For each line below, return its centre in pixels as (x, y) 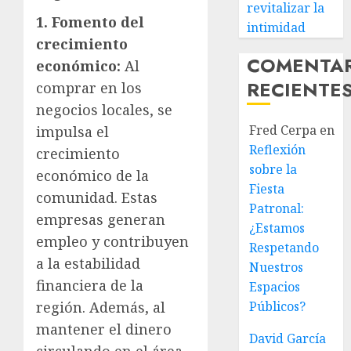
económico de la (92, 175)
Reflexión (278, 150)
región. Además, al (101, 307)
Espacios (275, 287)
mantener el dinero (104, 329)
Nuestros (277, 267)
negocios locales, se (104, 109)
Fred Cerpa (283, 130)
